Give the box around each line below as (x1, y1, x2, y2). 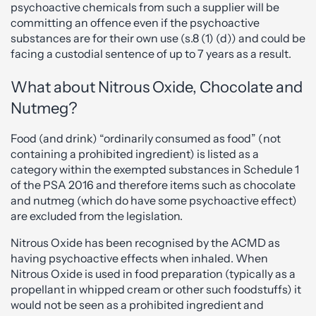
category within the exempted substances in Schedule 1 (11, 162, 299, 176)
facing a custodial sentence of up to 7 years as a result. (11, 47, 291, 61)
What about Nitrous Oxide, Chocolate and (11, 78, 303, 97)
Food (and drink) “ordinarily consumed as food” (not (11, 131, 281, 145)
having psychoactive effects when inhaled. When (11, 251, 268, 265)
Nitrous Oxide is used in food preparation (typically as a (11, 267, 296, 281)
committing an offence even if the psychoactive (11, 16, 260, 30)
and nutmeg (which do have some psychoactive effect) (11, 193, 297, 207)
